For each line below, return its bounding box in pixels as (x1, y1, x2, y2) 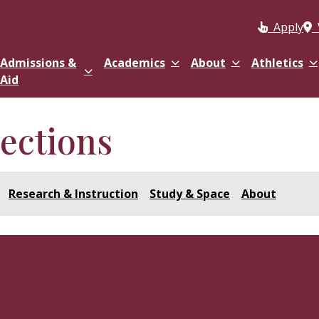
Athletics (251, 55, 303, 70)
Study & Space (150, 186, 230, 202)
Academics (103, 55, 165, 70)
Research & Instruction (9, 186, 138, 202)
